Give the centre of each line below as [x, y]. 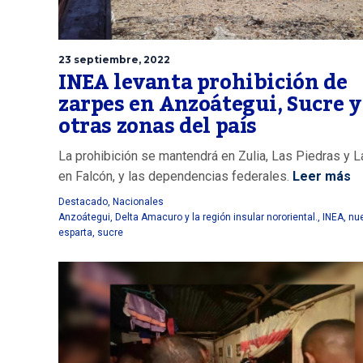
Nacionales [138, 201]
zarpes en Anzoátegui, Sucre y [210, 104]
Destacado [83, 201]
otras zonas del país [158, 126]
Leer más [322, 176]
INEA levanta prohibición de [203, 82]
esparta [75, 232]
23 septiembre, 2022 [114, 59]
